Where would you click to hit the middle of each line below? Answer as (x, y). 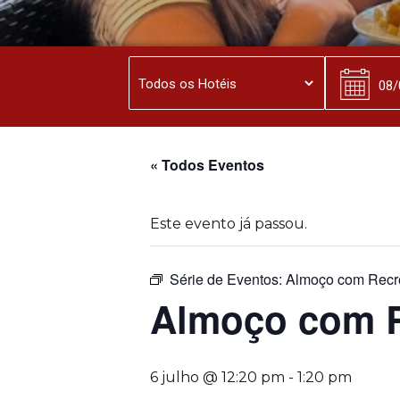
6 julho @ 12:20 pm (217, 377)
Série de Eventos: (228, 279)
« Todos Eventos (207, 165)
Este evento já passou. (229, 224)
